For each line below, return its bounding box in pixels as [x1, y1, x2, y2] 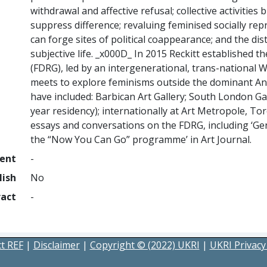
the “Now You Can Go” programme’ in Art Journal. [30, 133, 252, 146]
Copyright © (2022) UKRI [89, 238, 200, 252]
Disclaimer [33, 238, 80, 252]
